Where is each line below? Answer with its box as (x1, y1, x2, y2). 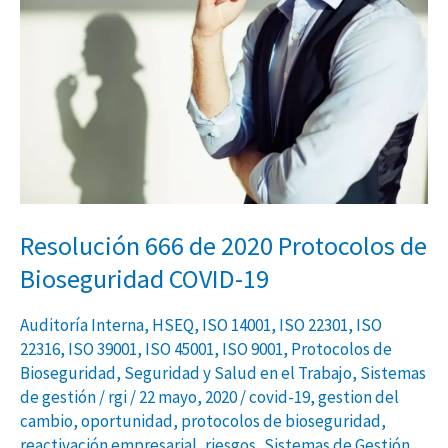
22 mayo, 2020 (139, 386, 240, 409)
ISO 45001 (145, 338, 214, 361)
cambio (20, 410, 73, 433)
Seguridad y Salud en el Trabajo (124, 362, 352, 385)
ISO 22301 (279, 314, 348, 337)
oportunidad (81, 410, 173, 433)
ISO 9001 (222, 338, 283, 361)
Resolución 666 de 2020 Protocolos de (20, 229, 427, 263)
